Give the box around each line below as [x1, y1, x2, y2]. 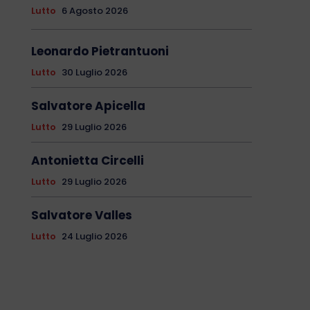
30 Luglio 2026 [61, 66, 127, 80]
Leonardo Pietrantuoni [30, 43, 169, 60]
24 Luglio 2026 [61, 230, 127, 244]
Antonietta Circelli [30, 152, 144, 170]
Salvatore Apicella [30, 98, 145, 115]
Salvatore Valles [30, 207, 132, 224]
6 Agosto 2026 [61, 4, 128, 18]
